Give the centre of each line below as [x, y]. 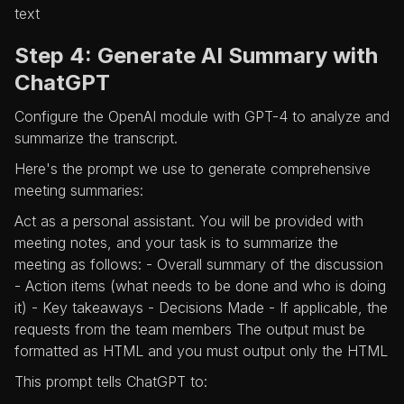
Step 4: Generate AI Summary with [196, 56]
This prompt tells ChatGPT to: [111, 382]
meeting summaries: [79, 191]
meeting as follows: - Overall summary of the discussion [199, 265]
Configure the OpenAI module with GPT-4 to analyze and [202, 117]
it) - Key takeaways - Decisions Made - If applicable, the [201, 308]
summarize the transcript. [96, 138]
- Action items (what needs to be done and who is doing [200, 286]
